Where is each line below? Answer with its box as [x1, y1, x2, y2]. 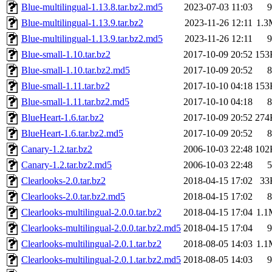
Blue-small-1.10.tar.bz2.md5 [21, 65, 130, 76]
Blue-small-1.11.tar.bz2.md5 [21, 97, 129, 107]
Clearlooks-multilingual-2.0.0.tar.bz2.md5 [21, 223, 181, 234]
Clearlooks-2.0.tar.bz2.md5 [21, 191, 125, 202]
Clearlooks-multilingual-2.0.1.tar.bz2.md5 [21, 254, 181, 265]
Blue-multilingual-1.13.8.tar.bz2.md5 [21, 2, 163, 13]
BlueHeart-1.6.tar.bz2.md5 [21, 128, 123, 139]
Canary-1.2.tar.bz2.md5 [21, 160, 112, 171]
